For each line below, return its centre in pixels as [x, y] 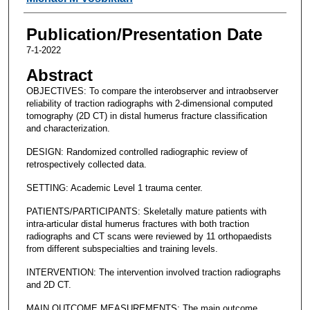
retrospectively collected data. [86, 164]
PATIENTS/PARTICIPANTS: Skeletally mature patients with [146, 211]
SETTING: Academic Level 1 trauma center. [114, 188]
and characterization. [68, 128]
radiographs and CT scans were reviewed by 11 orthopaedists [149, 236]
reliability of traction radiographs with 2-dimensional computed [149, 103]
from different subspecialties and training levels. [122, 248]
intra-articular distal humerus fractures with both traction [137, 224]
